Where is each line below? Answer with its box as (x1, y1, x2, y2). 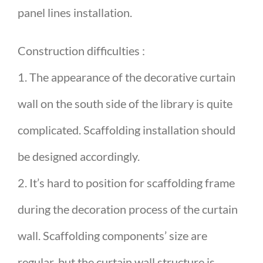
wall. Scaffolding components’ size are (18, 228, 207, 243)
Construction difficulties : (18, 43, 145, 58)
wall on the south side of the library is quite (18, 96, 232, 111)
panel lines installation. (18, 5, 132, 20)
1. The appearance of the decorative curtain (18, 70, 235, 85)
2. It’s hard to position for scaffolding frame (18, 176, 235, 190)
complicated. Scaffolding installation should (18, 123, 235, 137)
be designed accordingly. (18, 149, 140, 164)
